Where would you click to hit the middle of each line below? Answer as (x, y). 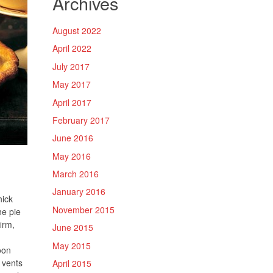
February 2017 (81, 120)
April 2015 (72, 263)
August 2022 (77, 31)
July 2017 (71, 66)
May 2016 (72, 156)
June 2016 (73, 138)
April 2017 (72, 102)
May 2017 (72, 84)
